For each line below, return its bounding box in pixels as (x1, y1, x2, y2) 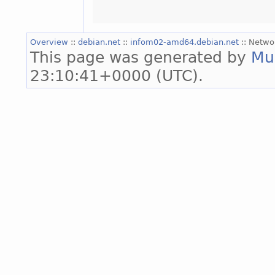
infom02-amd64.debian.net (130, 37, 241, 47)
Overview (30, 37, 71, 47)
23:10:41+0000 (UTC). (30, 66, 203, 85)
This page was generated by (30, 47, 251, 66)
